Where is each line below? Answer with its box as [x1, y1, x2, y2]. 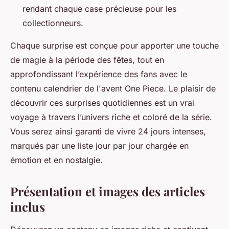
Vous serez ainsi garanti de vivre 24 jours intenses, [10, 126, 206, 137]
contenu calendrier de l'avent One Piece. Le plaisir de [10, 83, 216, 94]
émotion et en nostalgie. [10, 155, 103, 166]
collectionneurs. [22, 18, 83, 29]
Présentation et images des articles [10, 183, 205, 200]
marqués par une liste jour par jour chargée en [10, 141, 189, 151]
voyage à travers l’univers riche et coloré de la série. [10, 112, 212, 123]
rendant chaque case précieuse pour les [22, 4, 176, 14]
